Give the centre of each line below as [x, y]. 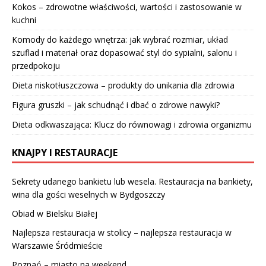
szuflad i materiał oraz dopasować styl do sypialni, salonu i [124, 52]
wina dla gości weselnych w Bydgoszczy [88, 194]
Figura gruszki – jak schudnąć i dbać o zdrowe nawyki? [116, 104]
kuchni [24, 20]
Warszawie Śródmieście [57, 245]
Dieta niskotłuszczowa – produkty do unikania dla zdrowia [123, 85]
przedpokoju [36, 65]
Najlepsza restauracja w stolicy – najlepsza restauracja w [122, 232]
